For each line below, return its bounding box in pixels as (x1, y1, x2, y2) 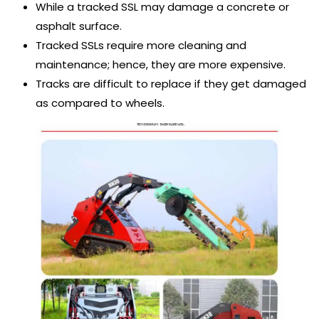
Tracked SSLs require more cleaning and (36, 38, 246, 53)
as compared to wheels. (36, 95, 164, 111)
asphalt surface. (36, 19, 122, 34)
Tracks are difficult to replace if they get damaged (36, 76, 306, 92)
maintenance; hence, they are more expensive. (36, 57, 286, 73)
